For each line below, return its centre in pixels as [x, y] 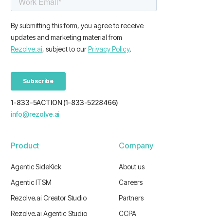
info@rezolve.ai [35, 114]
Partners [131, 198]
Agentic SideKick [36, 167]
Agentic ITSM [31, 182]
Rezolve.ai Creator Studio [49, 198]
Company [136, 146]
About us [132, 167]
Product [25, 146]
